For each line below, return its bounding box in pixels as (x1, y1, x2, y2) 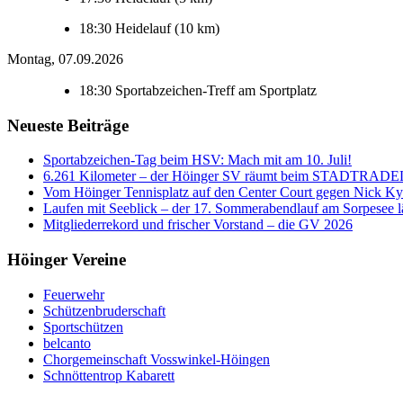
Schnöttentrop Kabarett (43, 367, 175, 383)
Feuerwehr (43, 286, 104, 302)
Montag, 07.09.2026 (7, 50, 123, 67)
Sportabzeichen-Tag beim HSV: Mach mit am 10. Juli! (43, 152, 352, 168)
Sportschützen (43, 318, 123, 335)
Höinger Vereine (7, 250, 126, 270)
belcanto (43, 335, 91, 351)
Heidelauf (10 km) (115, 20, 219, 36)
